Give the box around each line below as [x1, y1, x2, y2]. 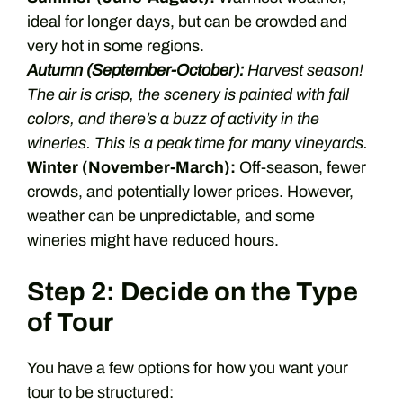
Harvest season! [244, 61, 363, 79]
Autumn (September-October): [27, 61, 244, 79]
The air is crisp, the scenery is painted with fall [27, 85, 349, 103]
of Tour [27, 309, 113, 336]
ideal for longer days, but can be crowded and [27, 13, 347, 31]
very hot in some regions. [27, 37, 204, 55]
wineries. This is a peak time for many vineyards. [27, 134, 368, 152]
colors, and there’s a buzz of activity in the [27, 110, 319, 128]
